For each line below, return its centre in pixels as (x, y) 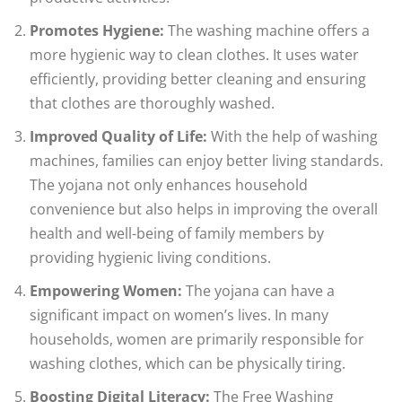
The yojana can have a (258, 291)
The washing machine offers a (267, 31)
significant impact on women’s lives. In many (179, 315)
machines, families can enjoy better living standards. (206, 161)
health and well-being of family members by (177, 234)
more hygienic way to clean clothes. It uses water (194, 55)
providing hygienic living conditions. (150, 258)
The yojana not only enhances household (169, 185)
